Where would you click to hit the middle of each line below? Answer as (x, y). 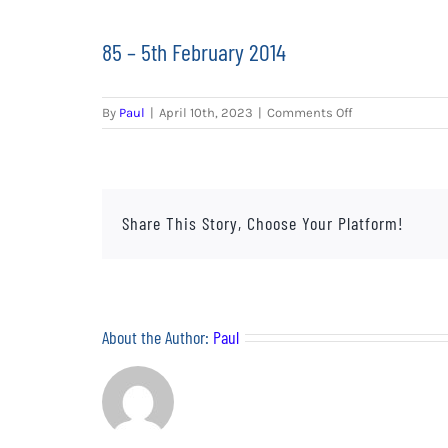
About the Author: (157, 336)
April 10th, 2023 (206, 112)
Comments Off (309, 112)
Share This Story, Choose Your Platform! (263, 223)
